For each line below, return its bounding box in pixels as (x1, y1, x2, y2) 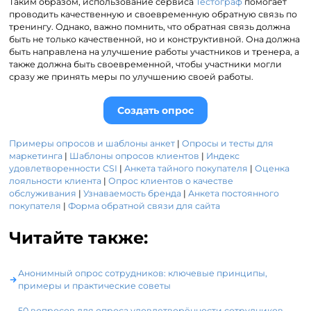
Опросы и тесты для (182, 137, 274, 149)
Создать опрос (117, 104, 194, 117)
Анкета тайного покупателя (124, 162, 249, 174)
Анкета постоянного (188, 187, 280, 199)
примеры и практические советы (17, 280, 171, 291)
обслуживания (9, 187, 77, 199)
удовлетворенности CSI (9, 162, 118, 174)
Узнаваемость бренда (83, 187, 182, 199)
